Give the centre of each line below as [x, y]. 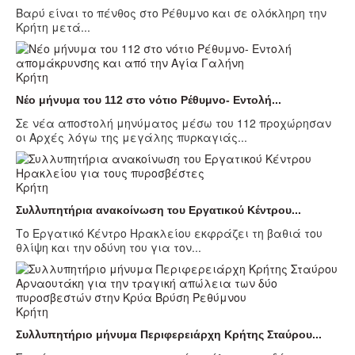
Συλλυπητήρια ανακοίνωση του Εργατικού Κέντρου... [158, 210]
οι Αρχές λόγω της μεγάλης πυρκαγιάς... [132, 137]
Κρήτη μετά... [53, 27]
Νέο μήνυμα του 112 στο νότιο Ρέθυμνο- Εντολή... [149, 99]
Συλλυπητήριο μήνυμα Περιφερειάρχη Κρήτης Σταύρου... [169, 334]
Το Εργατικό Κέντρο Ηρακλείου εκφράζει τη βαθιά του [169, 233]
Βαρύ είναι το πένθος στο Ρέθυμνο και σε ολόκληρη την [171, 12]
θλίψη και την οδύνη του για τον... [109, 247]
